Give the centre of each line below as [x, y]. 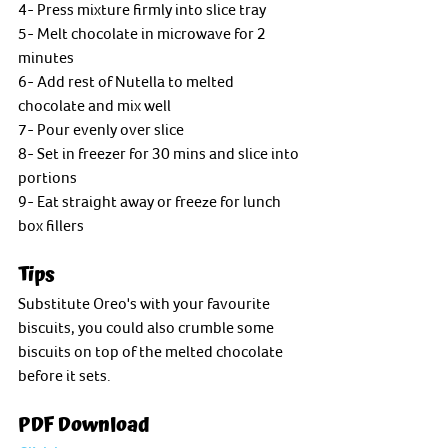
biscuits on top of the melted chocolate [152, 350]
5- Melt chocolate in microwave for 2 [143, 32]
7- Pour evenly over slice [101, 128]
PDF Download [84, 424]
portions [49, 176]
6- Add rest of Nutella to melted [127, 80]
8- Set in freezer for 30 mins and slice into [160, 152]
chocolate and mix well [94, 104]
